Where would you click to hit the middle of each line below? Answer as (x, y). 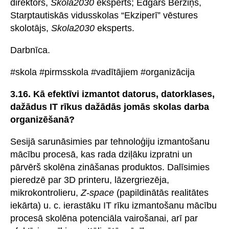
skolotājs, (31, 28)
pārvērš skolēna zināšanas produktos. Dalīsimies (110, 167)
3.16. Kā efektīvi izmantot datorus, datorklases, (112, 94)
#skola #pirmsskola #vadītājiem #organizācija (102, 72)
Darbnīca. (30, 50)
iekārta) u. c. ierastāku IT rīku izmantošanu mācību (113, 205)
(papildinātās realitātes (161, 192)
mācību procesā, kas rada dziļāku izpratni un (101, 154)
